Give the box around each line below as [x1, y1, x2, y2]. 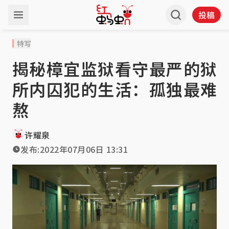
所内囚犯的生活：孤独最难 [12, 77, 217, 101]
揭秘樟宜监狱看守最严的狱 [12, 57, 217, 80]
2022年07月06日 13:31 [39, 143, 128, 155]
